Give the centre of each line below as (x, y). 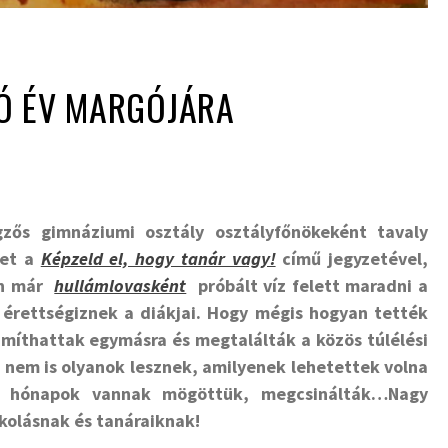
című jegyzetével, (352, 259)
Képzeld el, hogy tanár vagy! (158, 259)
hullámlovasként (120, 286)
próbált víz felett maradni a (310, 286)
